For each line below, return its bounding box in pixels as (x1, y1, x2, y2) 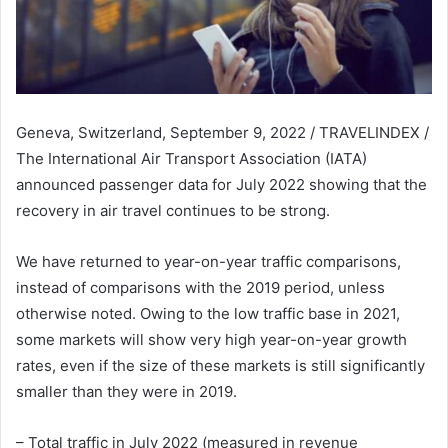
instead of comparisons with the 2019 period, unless (16, 278, 385, 298)
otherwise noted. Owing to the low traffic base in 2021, (16, 304, 400, 324)
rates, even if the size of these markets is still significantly (16, 356, 425, 376)
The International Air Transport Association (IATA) (16, 149, 367, 169)
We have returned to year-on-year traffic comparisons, (16, 252, 401, 272)
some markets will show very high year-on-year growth (16, 330, 407, 350)
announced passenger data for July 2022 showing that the (16, 175, 427, 195)
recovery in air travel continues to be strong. (16, 201, 330, 221)
